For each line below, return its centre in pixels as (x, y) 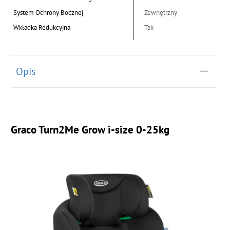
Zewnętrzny (161, 12)
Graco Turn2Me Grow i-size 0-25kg (90, 129)
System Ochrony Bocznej (49, 12)
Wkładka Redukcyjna (42, 27)
